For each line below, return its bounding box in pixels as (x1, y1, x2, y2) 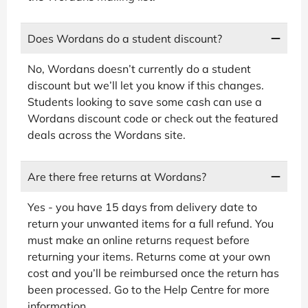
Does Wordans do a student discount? (27, 31, 222, 45)
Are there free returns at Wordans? (27, 169, 206, 184)
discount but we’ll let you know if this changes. (27, 78, 264, 92)
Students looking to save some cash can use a (27, 94, 262, 109)
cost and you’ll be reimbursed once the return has (27, 265, 279, 280)
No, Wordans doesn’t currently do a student (27, 61, 251, 76)
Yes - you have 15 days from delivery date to (27, 199, 257, 214)
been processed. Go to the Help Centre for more (27, 282, 269, 296)
